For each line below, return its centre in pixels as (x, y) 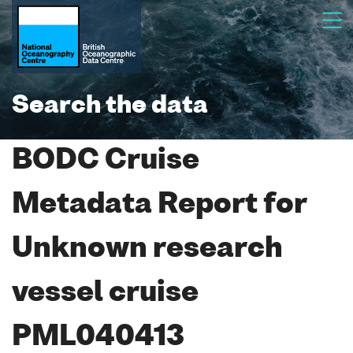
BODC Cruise (106, 161)
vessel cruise (105, 294)
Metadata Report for (159, 205)
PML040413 (98, 338)
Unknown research (147, 249)
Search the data (110, 106)
